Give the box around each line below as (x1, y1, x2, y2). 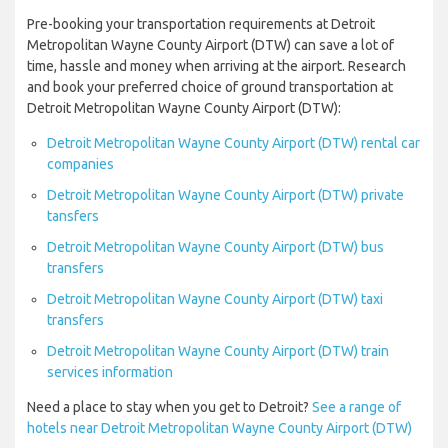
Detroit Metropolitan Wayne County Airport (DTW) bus (47, 239, 384, 256)
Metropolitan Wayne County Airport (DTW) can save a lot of (27, 37, 394, 54)
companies (47, 156, 114, 173)
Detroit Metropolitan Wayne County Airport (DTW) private (47, 187, 404, 204)
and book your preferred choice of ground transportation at (27, 79, 393, 96)
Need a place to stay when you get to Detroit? (27, 399, 312, 416)
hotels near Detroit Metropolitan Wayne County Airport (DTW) (27, 420, 412, 437)
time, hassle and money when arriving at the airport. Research (27, 58, 406, 75)
